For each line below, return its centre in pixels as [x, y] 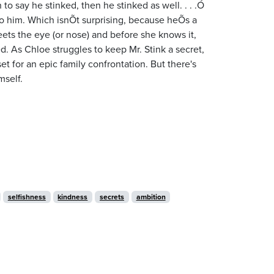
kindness [73, 197]
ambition [151, 197]
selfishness [27, 197]
